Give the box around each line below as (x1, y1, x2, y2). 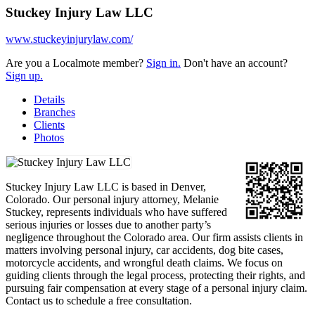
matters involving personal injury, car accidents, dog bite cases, (6, 244, 283, 257)
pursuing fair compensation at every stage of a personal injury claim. (6, 282, 307, 295)
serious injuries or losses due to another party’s (6, 219, 211, 231)
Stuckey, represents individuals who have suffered (6, 206, 227, 219)
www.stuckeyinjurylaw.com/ (6, 33, 133, 46)
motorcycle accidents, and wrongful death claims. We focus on (6, 257, 283, 269)
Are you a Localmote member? (6, 57, 146, 70)
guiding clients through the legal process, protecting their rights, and (6, 269, 305, 282)
